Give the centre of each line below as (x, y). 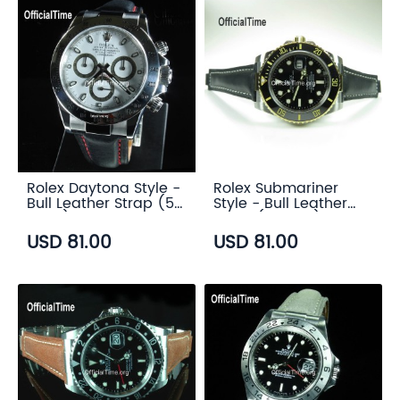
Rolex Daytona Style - (104, 188)
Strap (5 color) (267, 219)
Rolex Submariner (276, 188)
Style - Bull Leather (280, 204)
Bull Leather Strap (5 (100, 204)
